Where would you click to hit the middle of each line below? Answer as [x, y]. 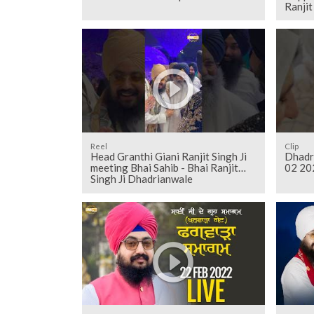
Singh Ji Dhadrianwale [141, 179]
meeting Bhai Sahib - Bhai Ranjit [164, 168]
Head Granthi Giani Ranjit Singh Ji [168, 156]
